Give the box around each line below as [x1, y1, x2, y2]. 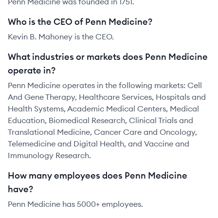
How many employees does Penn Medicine [8, 170, 187, 181]
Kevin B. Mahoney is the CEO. [8, 32, 114, 41]
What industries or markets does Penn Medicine [8, 51, 208, 62]
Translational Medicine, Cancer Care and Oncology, [8, 127, 197, 137]
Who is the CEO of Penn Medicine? [8, 16, 152, 27]
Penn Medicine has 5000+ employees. [8, 199, 143, 209]
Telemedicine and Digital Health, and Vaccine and [8, 139, 189, 148]
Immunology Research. [8, 150, 91, 160]
